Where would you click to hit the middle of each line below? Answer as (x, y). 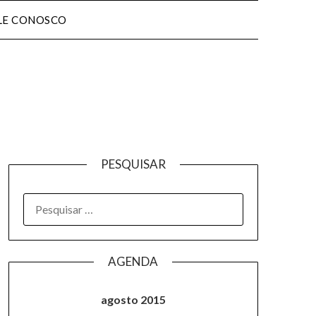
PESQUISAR (133, 164)
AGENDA (133, 261)
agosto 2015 (133, 299)
